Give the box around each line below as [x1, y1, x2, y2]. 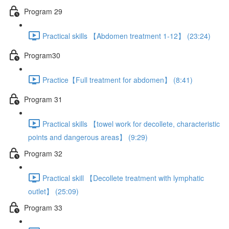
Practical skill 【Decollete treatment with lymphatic [42, 172, 204, 183]
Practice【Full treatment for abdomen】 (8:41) [42, 74, 193, 85]
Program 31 [24, 94, 62, 104]
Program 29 [24, 6, 62, 16]
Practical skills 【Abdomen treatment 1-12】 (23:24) [42, 30, 211, 41]
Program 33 [24, 202, 62, 213]
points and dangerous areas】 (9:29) [28, 132, 148, 142]
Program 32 [24, 148, 62, 158]
